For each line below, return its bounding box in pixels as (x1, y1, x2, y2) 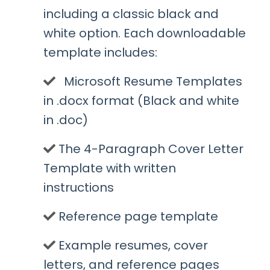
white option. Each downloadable (43, 25, 246, 42)
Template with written (43, 160, 176, 177)
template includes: (43, 44, 157, 61)
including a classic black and (43, 5, 219, 23)
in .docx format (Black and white (43, 92, 239, 110)
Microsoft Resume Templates (64, 73, 242, 90)
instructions (43, 179, 114, 196)
